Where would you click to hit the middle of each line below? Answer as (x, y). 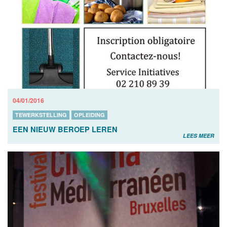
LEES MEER (199, 136)
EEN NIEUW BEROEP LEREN (65, 129)
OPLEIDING (89, 115)
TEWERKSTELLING (41, 115)
